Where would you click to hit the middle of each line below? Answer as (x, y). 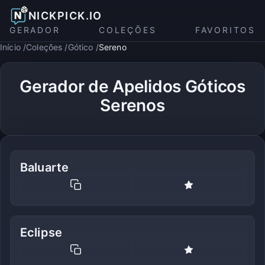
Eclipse (41, 232)
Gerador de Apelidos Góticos (132, 86)
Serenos (132, 105)
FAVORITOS (225, 30)
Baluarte (45, 167)
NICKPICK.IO (65, 15)
